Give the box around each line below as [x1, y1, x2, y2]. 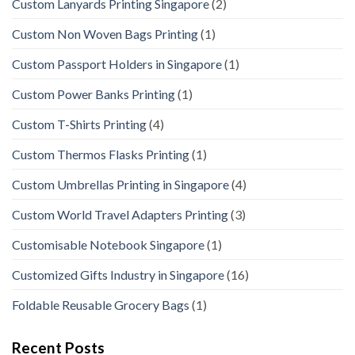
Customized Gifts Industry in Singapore [12, 266, 224, 282]
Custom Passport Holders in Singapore [12, 55, 222, 71]
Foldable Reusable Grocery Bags [12, 296, 189, 312]
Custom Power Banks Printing [12, 86, 175, 101]
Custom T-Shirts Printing [12, 116, 147, 132]
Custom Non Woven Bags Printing [12, 25, 198, 41]
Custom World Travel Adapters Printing [12, 206, 228, 222]
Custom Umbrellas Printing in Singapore [12, 176, 229, 192]
